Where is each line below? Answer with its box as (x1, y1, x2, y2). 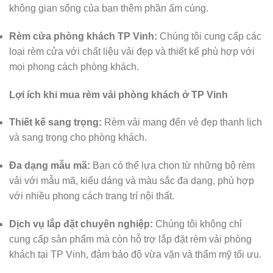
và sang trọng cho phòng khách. (9, 132, 147, 143)
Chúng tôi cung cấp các (157, 30, 261, 41)
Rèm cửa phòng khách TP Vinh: (9, 30, 157, 41)
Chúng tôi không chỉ (153, 219, 242, 230)
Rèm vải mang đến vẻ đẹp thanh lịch (102, 117, 262, 128)
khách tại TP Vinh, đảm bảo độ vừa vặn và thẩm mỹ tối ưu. (9, 249, 261, 260)
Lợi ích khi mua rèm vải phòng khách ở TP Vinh (9, 89, 228, 100)
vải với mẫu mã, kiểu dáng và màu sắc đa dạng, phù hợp (9, 175, 254, 186)
